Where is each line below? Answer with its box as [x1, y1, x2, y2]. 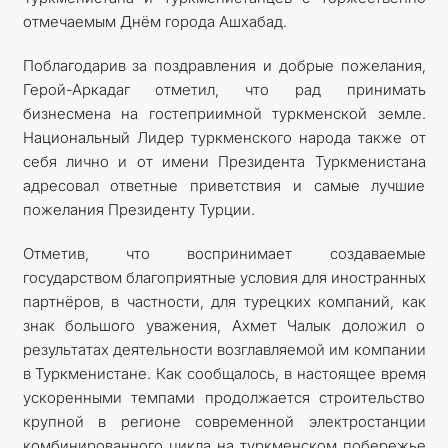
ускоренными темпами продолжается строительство [22, 387, 426, 407]
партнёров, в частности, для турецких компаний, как [22, 291, 426, 311]
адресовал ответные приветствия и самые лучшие [22, 175, 426, 195]
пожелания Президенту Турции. [22, 199, 255, 219]
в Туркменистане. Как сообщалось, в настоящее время [22, 363, 426, 383]
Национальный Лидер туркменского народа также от [22, 127, 426, 147]
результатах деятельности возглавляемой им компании [22, 339, 426, 359]
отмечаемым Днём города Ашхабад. [22, 11, 287, 31]
